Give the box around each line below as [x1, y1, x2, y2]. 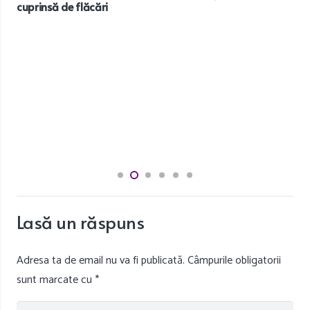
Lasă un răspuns [17, 210, 148, 235]
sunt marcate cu [17, 271, 95, 290]
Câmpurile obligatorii [188, 251, 281, 271]
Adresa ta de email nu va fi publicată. [17, 251, 185, 271]
